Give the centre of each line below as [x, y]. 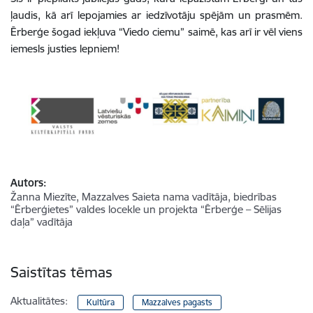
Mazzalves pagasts [177, 302]
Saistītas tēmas [61, 272]
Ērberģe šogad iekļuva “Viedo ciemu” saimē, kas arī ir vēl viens [156, 32]
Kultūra [101, 302]
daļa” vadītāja [42, 222]
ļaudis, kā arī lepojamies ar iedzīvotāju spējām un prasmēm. [156, 15]
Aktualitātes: [39, 301]
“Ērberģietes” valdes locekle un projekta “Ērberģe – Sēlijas [146, 209]
